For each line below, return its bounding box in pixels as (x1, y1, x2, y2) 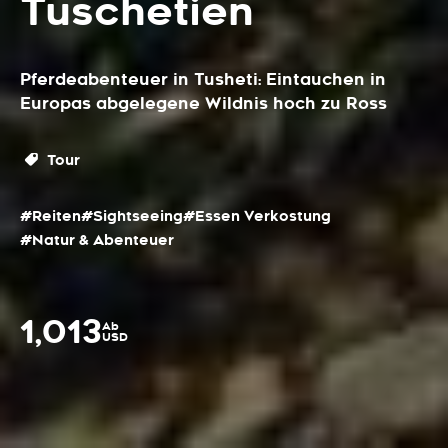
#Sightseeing (81, 206, 183, 226)
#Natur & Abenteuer (20, 230, 174, 250)
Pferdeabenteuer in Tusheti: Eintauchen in (20, 69, 386, 90)
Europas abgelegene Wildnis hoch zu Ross (20, 93, 387, 114)
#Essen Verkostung (183, 206, 331, 226)
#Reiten (20, 206, 81, 226)
